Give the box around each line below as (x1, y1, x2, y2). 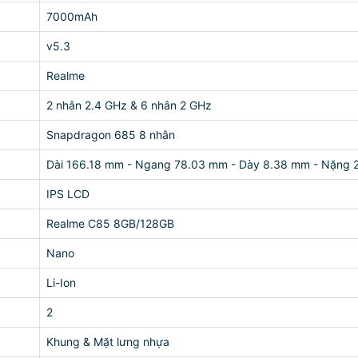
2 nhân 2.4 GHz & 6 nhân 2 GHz (46, 98, 212, 112)
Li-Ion (46, 276, 76, 289)
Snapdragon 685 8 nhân (46, 128, 175, 141)
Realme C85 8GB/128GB (46, 217, 174, 230)
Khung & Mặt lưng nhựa (46, 335, 169, 348)
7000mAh (46, 10, 97, 23)
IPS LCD (46, 187, 89, 201)
